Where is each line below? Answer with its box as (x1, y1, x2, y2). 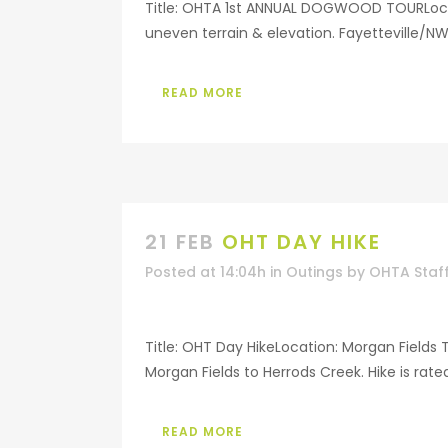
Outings (286, 262, 343, 282)
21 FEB (145, 228, 215, 256)
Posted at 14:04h (145, 262, 266, 282)
